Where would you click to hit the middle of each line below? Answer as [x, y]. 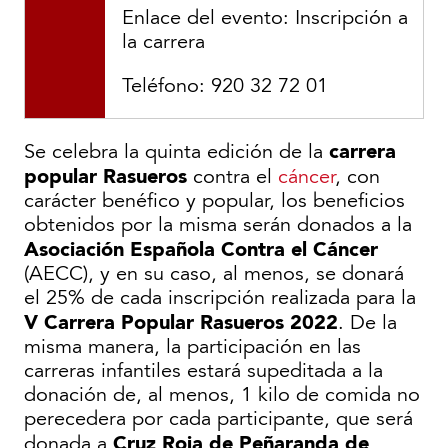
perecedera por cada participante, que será [218, 418]
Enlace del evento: [208, 17]
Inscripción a [351, 17]
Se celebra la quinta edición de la [176, 151]
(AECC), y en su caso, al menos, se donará [214, 273]
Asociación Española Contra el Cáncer [201, 248]
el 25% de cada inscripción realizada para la [220, 297]
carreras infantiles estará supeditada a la [203, 370]
